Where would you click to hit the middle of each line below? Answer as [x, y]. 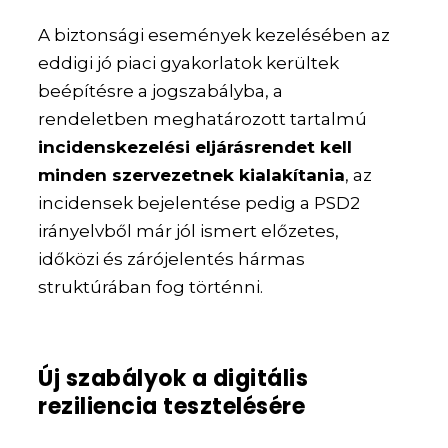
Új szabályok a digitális [173, 379]
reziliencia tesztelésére [172, 407]
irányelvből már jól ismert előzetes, [189, 231]
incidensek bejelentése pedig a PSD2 [199, 203]
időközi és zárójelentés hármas [172, 259]
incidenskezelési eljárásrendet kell [195, 147]
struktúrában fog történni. [151, 287]
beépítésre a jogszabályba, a [161, 91]
